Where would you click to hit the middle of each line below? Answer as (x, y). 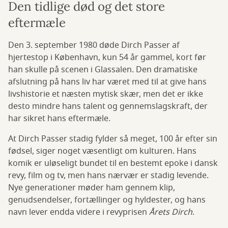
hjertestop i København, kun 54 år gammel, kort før (107, 58)
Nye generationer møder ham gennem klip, (92, 188)
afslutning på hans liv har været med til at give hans (107, 82)
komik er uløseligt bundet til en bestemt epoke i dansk (113, 164)
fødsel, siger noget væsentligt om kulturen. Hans (102, 151)
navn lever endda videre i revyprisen (79, 212)
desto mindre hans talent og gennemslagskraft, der (108, 107)
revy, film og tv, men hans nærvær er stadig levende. (108, 176)
